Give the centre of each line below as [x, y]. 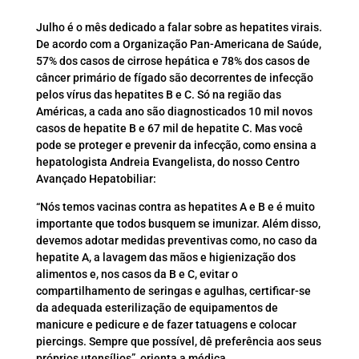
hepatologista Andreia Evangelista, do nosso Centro [167, 162]
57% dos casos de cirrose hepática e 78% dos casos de [173, 61]
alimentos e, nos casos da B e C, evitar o [137, 274]
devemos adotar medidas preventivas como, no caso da [176, 241]
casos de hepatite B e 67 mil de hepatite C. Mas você [169, 129]
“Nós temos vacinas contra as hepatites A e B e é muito [175, 207]
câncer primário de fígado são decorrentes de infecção [174, 78]
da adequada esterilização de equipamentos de [157, 308]
